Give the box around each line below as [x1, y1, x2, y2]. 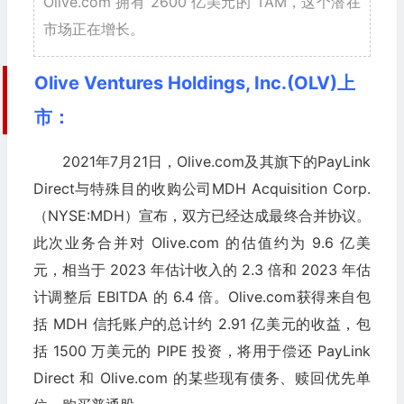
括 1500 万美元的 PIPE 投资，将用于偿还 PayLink [32, 342, 371, 361]
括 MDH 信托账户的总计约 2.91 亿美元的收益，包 [32, 315, 371, 334]
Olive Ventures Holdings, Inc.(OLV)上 [33, 72, 355, 95]
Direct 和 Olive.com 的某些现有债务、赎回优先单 [32, 369, 371, 388]
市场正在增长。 [42, 20, 144, 39]
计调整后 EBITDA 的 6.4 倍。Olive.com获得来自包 [32, 288, 371, 307]
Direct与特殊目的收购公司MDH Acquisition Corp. [32, 179, 371, 198]
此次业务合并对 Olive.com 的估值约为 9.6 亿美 [32, 234, 371, 252]
